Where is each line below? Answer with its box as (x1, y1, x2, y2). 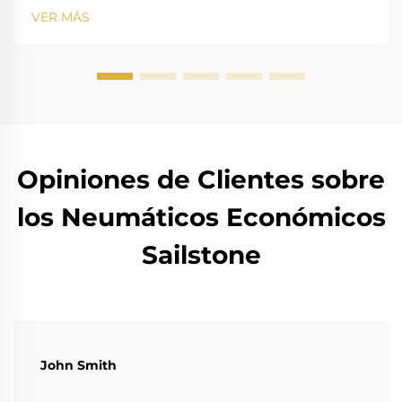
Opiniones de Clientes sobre (17, 164, 385, 196)
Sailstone (141, 240, 261, 271)
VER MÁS (31, 9, 90, 26)
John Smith (40, 357, 117, 374)
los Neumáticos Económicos (16, 202, 386, 233)
